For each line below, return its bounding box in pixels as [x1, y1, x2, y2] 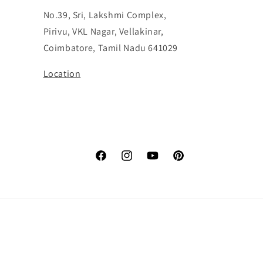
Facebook [94, 156, 131, 167]
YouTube [146, 156, 178, 167]
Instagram [120, 156, 159, 167]
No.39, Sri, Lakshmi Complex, [43, 9, 167, 21]
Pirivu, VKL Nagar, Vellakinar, [43, 25, 164, 38]
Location [43, 68, 81, 80]
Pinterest [171, 156, 207, 167]
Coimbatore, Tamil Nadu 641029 [43, 42, 178, 54]
